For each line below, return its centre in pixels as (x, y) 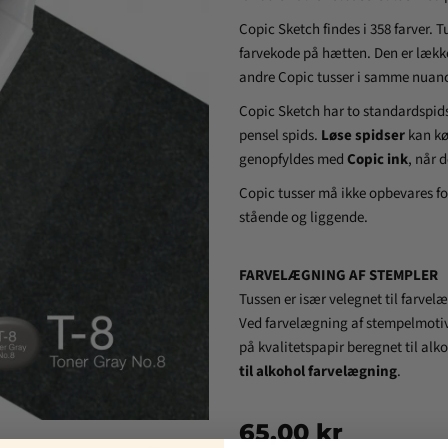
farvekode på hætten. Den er (327, 53)
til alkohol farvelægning (317, 371)
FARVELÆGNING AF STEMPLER (338, 275)
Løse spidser (362, 135)
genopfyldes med (292, 159)
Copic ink (377, 159)
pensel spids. (279, 135)
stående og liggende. (303, 217)
